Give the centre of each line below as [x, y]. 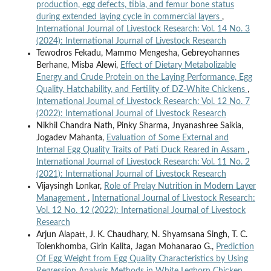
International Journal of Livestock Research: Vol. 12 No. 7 [143, 101]
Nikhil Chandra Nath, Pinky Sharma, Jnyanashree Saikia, [139, 126]
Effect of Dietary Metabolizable [178, 65]
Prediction [235, 247]
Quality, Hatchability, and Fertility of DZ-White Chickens [142, 89]
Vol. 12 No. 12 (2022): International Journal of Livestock [141, 210]
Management [62, 198]
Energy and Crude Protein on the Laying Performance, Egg [144, 77]
